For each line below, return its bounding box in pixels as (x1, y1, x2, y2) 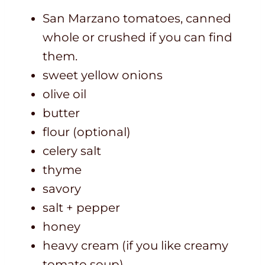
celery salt (43, 143, 101, 158)
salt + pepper (43, 200, 120, 215)
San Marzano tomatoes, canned (43, 11, 231, 25)
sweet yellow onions (43, 67, 163, 82)
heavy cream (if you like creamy (43, 238, 228, 253)
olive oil (43, 86, 86, 101)
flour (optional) (43, 124, 131, 139)
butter (43, 105, 80, 120)
